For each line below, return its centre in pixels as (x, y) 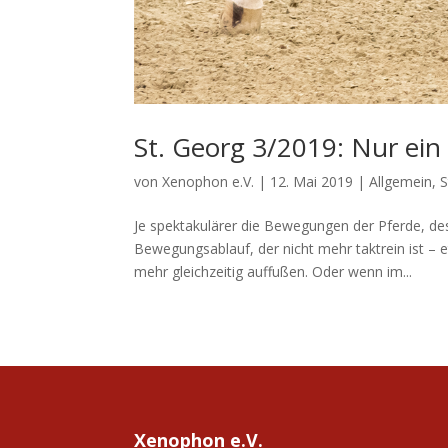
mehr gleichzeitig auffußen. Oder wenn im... (273, 272)
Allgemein (401, 182)
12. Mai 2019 (312, 182)
